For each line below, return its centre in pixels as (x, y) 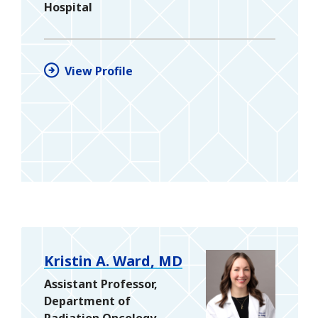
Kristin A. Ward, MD (113, 261)
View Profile (99, 71)
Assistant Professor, (101, 284)
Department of (87, 301)
